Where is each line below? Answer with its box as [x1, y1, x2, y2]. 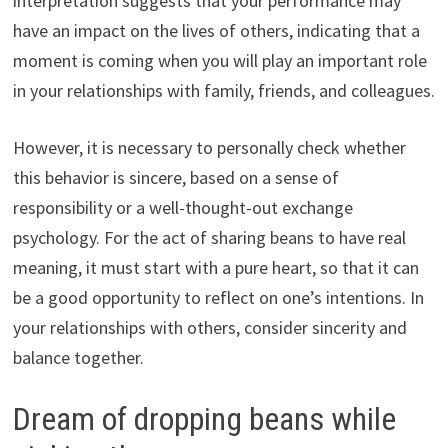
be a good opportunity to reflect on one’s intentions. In [12, 285, 424, 309]
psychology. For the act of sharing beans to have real [12, 225, 406, 249]
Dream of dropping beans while [12, 399, 396, 438]
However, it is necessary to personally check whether [12, 135, 406, 159]
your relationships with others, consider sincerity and [12, 315, 407, 339]
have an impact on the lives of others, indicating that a [12, 18, 420, 42]
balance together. [12, 345, 144, 369]
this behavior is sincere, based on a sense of [12, 165, 339, 189]
